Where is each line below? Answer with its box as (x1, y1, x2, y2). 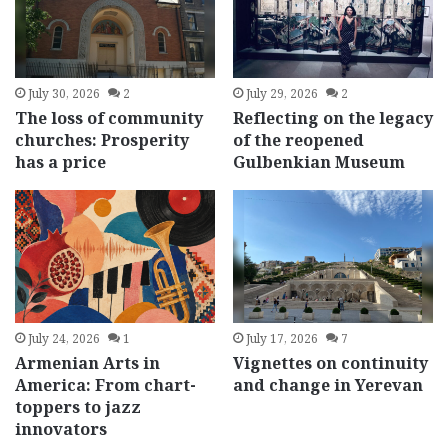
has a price (15, 150, 107, 173)
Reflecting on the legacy (232, 106, 433, 129)
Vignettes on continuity (232, 352, 428, 375)
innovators (15, 418, 108, 441)
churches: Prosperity (15, 128, 190, 151)
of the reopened (232, 128, 364, 151)
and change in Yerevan (232, 374, 423, 397)
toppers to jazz (15, 396, 142, 419)
